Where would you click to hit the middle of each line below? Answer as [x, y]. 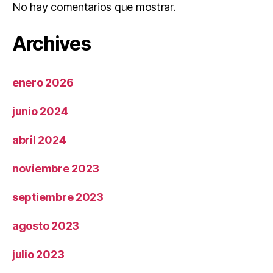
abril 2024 [39, 140]
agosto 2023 [46, 225]
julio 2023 [38, 254]
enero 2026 [43, 82]
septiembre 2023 [58, 197]
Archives [51, 43]
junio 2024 [40, 111]
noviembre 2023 [56, 168]
